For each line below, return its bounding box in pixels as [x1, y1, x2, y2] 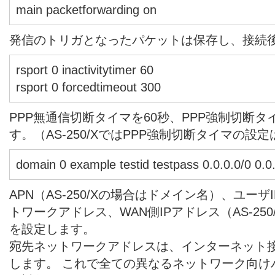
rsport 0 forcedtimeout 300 [16, 80, 161, 94]
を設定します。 [9, 222, 95, 236]
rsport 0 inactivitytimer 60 [16, 63, 153, 77]
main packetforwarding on [16, 2, 157, 17]
